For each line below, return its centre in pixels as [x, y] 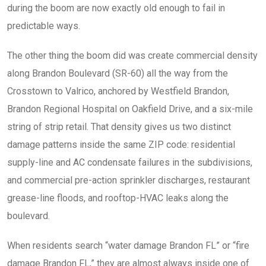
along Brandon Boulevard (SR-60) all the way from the [118, 73]
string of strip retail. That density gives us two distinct [119, 127]
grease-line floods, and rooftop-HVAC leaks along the [118, 198]
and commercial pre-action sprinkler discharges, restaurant [129, 180]
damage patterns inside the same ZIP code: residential [121, 145]
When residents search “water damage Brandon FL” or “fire [128, 246]
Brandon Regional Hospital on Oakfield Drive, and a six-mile [130, 109]
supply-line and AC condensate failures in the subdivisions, [130, 162]
